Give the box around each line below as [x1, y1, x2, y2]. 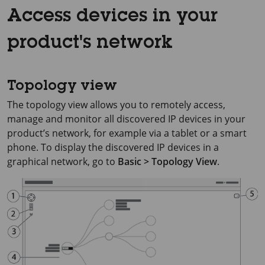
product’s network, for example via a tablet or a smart [7, 126, 247, 140]
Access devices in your [7, 8, 218, 26]
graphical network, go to [7, 154, 118, 168]
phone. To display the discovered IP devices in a [7, 140, 219, 154]
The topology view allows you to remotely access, [7, 98, 225, 111]
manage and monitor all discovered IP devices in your [7, 112, 245, 125]
